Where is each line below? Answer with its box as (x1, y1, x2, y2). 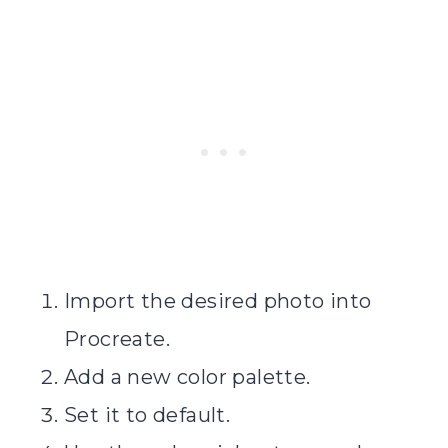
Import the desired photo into (64, 288, 372, 313)
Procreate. (64, 326, 171, 351)
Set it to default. (64, 402, 231, 427)
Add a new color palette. (64, 364, 311, 389)
